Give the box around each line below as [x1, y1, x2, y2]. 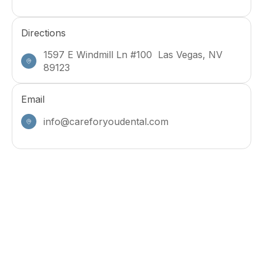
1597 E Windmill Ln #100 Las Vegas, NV [43, 48, 222, 60]
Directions [21, 27, 66, 39]
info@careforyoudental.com [43, 116, 168, 128]
